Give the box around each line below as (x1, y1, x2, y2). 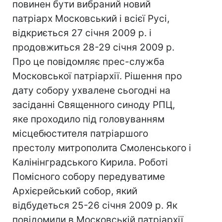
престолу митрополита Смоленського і (12, 142, 191, 154)
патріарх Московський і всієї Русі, (12, 13, 169, 24)
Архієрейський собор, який (12, 185, 137, 197)
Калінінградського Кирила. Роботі (12, 157, 168, 168)
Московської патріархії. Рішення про (12, 70, 182, 82)
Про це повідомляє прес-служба (12, 56, 165, 67)
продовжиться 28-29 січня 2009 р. (12, 42, 174, 53)
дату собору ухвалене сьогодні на (12, 85, 170, 96)
